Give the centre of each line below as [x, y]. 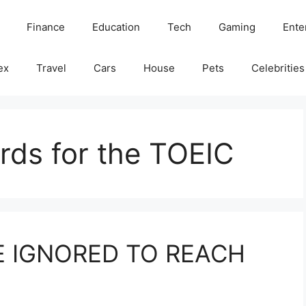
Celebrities [278, 68]
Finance [45, 27]
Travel [51, 68]
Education [116, 27]
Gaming [237, 27]
